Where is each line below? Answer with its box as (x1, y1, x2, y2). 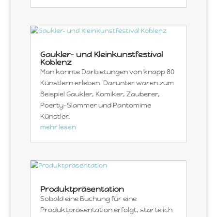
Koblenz (40, 57, 72, 68)
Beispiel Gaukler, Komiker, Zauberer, (40, 90, 160, 99)
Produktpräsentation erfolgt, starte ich (40, 205, 172, 215)
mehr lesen (40, 123, 76, 132)
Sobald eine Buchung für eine (40, 194, 137, 203)
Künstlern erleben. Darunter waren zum (40, 78, 174, 88)
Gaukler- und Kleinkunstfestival (40, 49, 163, 60)
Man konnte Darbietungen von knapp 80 (40, 67, 174, 77)
